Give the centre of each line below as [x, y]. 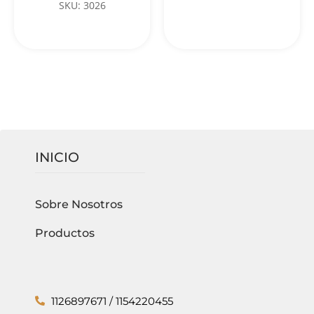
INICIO [57, 157]
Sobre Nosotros [79, 204]
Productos [65, 233]
